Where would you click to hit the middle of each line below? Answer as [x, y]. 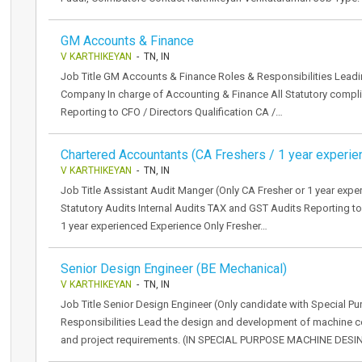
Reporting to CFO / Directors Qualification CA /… [172, 112]
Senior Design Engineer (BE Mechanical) [174, 269]
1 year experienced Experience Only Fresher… [164, 226]
